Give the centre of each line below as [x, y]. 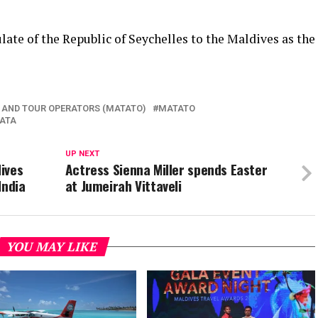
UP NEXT [82, 154]
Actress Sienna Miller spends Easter [166, 169]
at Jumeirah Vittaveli [123, 186]
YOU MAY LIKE [53, 247]
